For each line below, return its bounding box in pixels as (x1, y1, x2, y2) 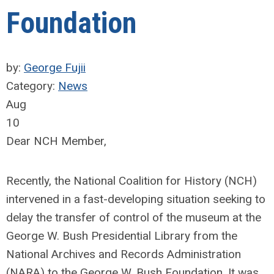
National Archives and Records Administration (6, 247, 241, 261)
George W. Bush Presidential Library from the (6, 229, 237, 243)
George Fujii (24, 61, 86, 75)
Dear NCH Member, (6, 134, 106, 148)
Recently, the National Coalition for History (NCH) (6, 174, 257, 188)
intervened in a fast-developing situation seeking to (6, 192, 265, 206)
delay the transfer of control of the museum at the (6, 210, 261, 224)
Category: (6, 79, 58, 93)
